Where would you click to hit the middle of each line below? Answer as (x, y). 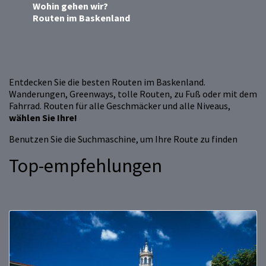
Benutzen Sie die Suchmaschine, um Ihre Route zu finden (123, 139)
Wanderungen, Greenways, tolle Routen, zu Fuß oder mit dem (133, 94)
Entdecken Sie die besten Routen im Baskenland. (107, 82)
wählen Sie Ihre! (43, 118)
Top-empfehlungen (85, 166)
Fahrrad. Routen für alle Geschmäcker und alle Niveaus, (120, 106)
